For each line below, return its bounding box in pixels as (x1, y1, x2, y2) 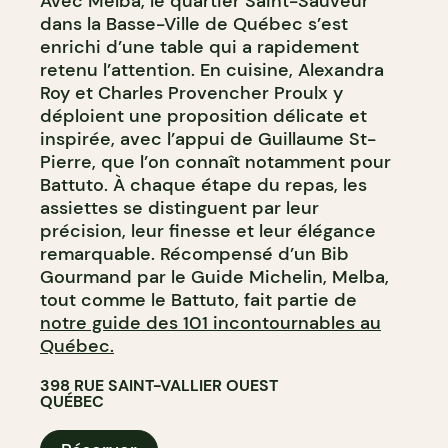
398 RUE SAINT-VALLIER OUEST (40, 374, 278, 396)
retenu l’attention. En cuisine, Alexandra (40, 57, 384, 82)
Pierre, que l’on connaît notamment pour (40, 149, 391, 174)
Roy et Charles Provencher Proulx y (40, 80, 343, 105)
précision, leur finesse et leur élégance (40, 218, 376, 243)
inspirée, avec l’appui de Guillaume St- (40, 126, 376, 151)
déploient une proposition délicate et (40, 103, 367, 128)
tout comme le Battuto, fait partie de (40, 287, 357, 312)
